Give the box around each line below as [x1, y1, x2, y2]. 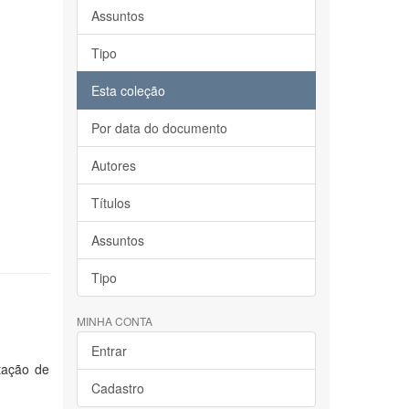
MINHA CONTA [76, 313, 152, 329]
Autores [90, 156, 136, 174]
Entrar [90, 341, 127, 360]
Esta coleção [90, 81, 165, 100]
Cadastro [90, 379, 144, 397]
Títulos [90, 194, 131, 212]
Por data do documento [90, 119, 227, 137]
